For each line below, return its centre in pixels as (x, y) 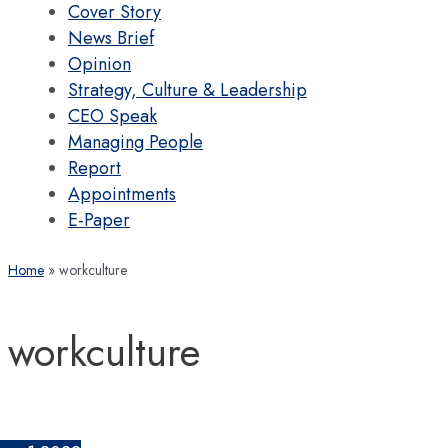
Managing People (135, 141)
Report (94, 167)
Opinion (99, 63)
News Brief (111, 37)
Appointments (122, 193)
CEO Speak (112, 115)
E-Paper (99, 219)
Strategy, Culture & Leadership (187, 89)
